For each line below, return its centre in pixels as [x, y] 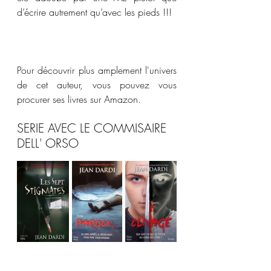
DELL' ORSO [48, 143]
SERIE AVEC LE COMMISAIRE [93, 128]
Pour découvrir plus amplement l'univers [97, 70]
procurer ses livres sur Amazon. [79, 99]
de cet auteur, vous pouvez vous [97, 85]
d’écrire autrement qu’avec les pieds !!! [94, 12]
